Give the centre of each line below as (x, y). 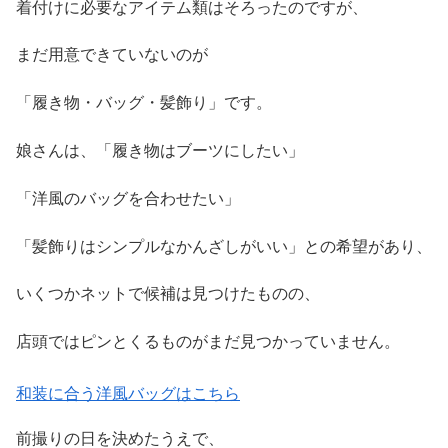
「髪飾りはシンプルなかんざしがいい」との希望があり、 (224, 246)
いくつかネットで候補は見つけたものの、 (168, 294)
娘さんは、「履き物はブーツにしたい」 (160, 151)
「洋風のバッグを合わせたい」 (128, 198)
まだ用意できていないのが (112, 55)
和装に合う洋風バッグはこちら (128, 394)
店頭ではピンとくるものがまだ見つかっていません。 (208, 342)
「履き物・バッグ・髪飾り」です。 (144, 103)
